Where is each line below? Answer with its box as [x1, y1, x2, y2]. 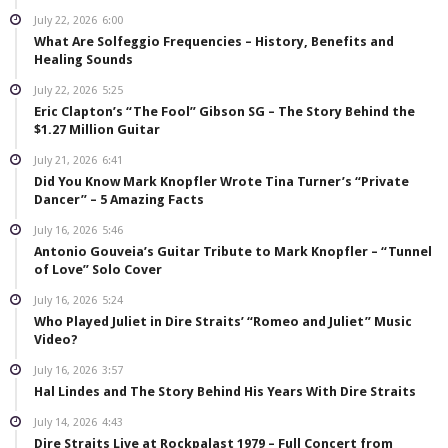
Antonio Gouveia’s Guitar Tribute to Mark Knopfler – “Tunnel [34, 244, 432, 260]
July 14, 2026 [34, 416, 97, 430]
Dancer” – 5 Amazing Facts [34, 192, 204, 208]
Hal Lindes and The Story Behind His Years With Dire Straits [34, 384, 416, 400]
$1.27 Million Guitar [34, 122, 160, 138]
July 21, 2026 [34, 154, 97, 168]
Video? [34, 332, 78, 348]
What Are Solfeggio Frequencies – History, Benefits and [34, 34, 394, 50]
